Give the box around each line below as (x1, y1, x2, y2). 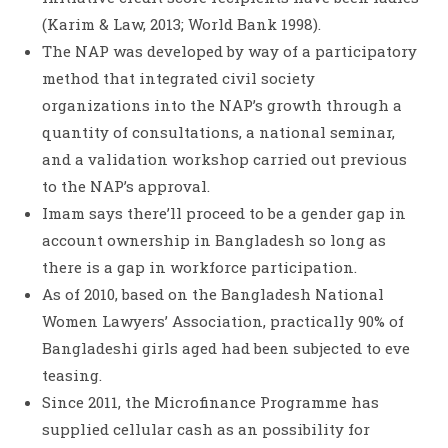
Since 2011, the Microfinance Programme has (42, 392, 380, 413)
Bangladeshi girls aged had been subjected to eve (42, 338, 411, 359)
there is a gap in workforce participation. (42, 257, 358, 278)
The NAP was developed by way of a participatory (42, 41, 418, 62)
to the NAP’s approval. (42, 176, 211, 197)
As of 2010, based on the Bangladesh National (42, 284, 385, 305)
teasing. (42, 365, 103, 386)
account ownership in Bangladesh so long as (42, 230, 387, 251)
